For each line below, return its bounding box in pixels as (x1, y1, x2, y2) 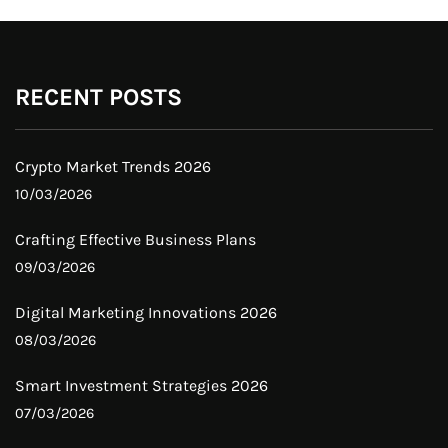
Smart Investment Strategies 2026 (15, 376, 268, 396)
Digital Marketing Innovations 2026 (15, 303, 277, 323)
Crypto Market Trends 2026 (15, 157, 211, 177)
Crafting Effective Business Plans (15, 230, 256, 250)
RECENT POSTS (15, 83, 182, 112)
